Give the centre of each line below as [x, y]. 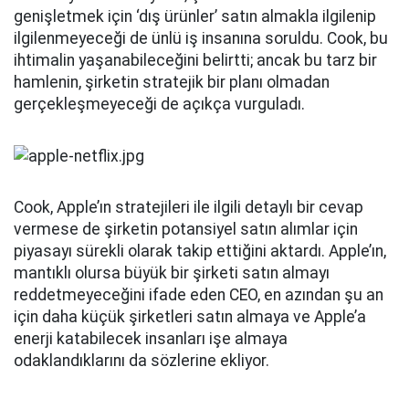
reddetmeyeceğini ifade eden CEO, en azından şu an [199, 295]
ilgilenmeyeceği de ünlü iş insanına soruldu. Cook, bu [201, 39]
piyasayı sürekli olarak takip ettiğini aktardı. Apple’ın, [200, 252]
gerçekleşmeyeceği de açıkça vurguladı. [159, 105]
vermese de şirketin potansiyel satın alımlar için [186, 230]
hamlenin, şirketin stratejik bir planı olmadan [172, 83]
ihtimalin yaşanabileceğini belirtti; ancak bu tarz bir [195, 61]
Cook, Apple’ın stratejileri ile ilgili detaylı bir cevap [189, 208]
